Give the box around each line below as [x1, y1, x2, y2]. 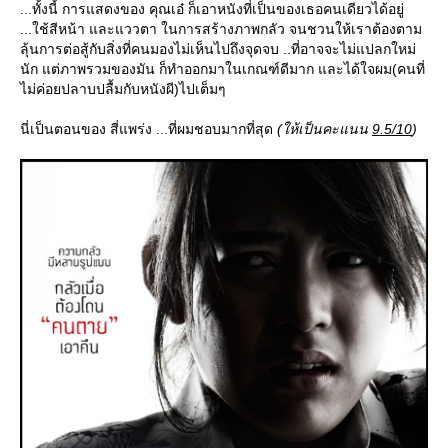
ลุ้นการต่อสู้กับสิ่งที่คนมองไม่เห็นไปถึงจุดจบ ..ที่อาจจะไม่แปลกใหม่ [20, 41, 416, 58]
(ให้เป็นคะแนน [277, 121, 372, 138]
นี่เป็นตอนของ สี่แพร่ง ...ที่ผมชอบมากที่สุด [20, 121, 277, 138]
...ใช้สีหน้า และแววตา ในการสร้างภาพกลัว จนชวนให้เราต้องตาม [20, 21, 422, 38]
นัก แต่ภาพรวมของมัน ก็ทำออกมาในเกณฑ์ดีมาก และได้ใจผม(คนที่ [20, 61, 425, 78]
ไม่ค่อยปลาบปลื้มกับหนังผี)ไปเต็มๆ [20, 81, 226, 98]
